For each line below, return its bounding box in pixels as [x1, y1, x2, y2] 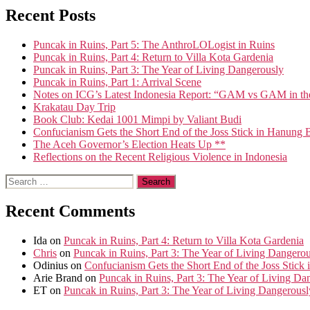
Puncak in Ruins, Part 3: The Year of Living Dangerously [33, 63, 284, 75]
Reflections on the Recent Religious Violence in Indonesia [33, 150, 287, 163]
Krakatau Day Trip [33, 100, 116, 113]
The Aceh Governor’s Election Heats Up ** [33, 138, 226, 150]
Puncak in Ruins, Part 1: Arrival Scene [33, 75, 201, 88]
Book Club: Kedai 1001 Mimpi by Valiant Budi [33, 113, 241, 125]
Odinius [33, 259, 68, 272]
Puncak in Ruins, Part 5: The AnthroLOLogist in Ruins [33, 38, 275, 51]
